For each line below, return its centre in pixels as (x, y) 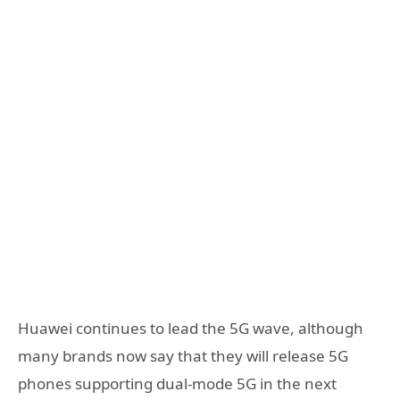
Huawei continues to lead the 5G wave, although (191, 329)
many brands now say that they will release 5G (183, 356)
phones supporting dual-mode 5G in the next (177, 384)
